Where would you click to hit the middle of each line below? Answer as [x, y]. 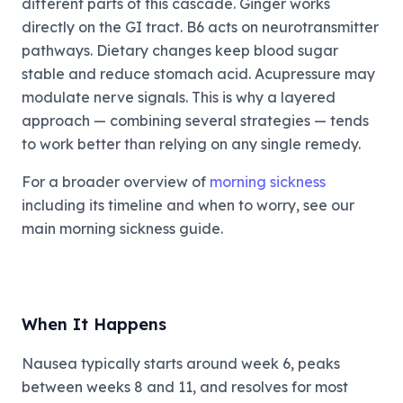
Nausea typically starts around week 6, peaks [181, 363]
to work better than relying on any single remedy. [191, 144]
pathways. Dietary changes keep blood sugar [180, 50]
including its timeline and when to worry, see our [188, 205]
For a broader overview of [116, 182]
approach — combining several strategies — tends [195, 121]
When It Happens [94, 324]
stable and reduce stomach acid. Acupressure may [198, 74]
